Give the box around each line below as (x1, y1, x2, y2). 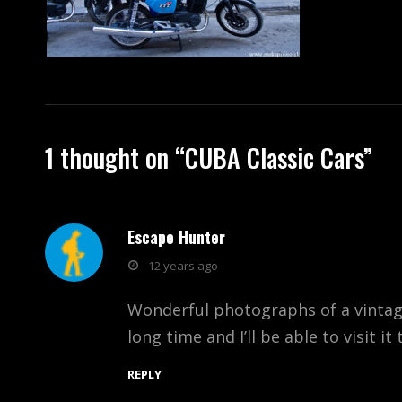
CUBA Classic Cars (185, 138, 363, 176)
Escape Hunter (127, 224, 225, 249)
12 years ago (148, 257, 218, 274)
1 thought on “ (45, 138, 185, 176)
